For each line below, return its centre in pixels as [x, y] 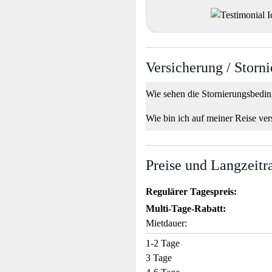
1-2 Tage [163, 243]
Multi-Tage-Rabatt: [186, 209]
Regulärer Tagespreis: [191, 192]
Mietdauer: [166, 223]
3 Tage [159, 258]
